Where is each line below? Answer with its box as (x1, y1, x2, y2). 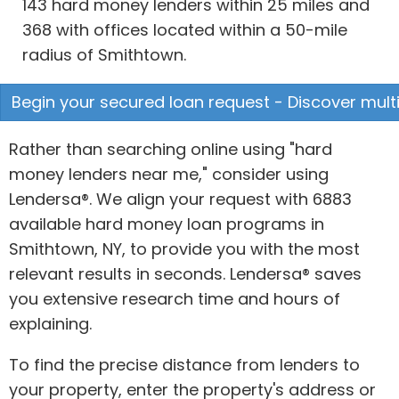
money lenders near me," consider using (9, 163, 329, 185)
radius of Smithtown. (22, 44, 186, 66)
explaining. (9, 313, 92, 335)
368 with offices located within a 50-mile (22, 19, 347, 41)
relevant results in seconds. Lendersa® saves (9, 263, 362, 285)
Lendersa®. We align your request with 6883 (9, 188, 352, 210)
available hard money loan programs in (9, 213, 324, 235)
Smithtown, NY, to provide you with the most (9, 238, 360, 260)
